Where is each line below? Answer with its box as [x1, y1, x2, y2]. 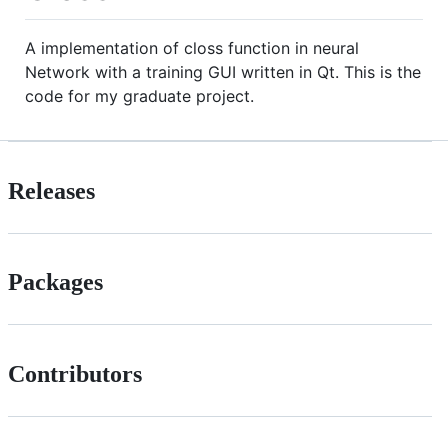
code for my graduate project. [25, 85, 254, 106]
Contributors [8, 361, 142, 388]
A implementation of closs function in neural [25, 37, 359, 58]
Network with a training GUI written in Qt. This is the [25, 61, 421, 82]
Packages [8, 269, 103, 296]
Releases [8, 177, 95, 204]
